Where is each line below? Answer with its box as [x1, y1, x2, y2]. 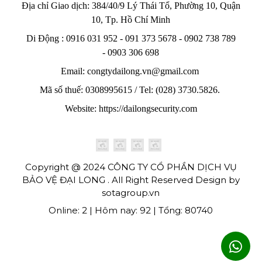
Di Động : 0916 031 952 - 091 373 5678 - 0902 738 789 [26, 33, 236, 43]
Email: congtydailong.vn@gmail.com [60, 65, 201, 76]
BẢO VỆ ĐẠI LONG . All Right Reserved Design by [22, 174, 240, 185]
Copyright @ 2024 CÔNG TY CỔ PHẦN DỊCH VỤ [25, 161, 237, 173]
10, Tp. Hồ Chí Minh [91, 14, 171, 25]
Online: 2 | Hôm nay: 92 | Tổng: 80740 [49, 205, 213, 216]
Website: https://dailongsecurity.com [64, 103, 197, 113]
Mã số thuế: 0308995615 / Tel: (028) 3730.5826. [39, 84, 222, 95]
